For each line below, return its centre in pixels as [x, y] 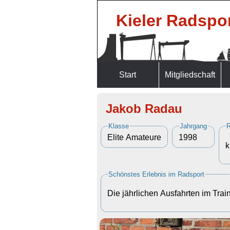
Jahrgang [193, 126]
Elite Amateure [134, 137]
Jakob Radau [144, 109]
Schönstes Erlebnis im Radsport [156, 174]
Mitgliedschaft [190, 75]
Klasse [118, 126]
